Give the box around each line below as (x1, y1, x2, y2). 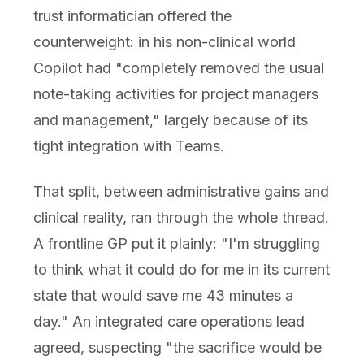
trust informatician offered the (32, 7, 232, 25)
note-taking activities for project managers (32, 85, 318, 103)
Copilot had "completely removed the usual (32, 59, 324, 77)
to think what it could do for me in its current (32, 261, 330, 279)
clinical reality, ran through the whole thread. (32, 209, 329, 227)
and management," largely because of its (32, 111, 308, 129)
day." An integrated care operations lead (32, 313, 305, 331)
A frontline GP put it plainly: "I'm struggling (32, 235, 320, 253)
